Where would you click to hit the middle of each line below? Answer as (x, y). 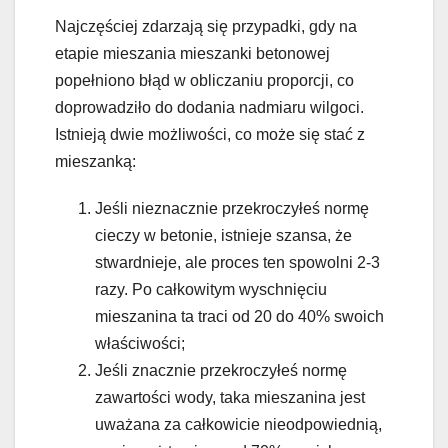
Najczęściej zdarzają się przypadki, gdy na (206, 26)
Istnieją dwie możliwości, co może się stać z (210, 134)
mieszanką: (95, 161)
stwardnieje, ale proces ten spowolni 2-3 (237, 262)
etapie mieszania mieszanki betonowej (192, 53)
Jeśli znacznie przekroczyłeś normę (221, 370)
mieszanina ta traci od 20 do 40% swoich (239, 316)
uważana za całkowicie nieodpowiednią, (238, 424)
